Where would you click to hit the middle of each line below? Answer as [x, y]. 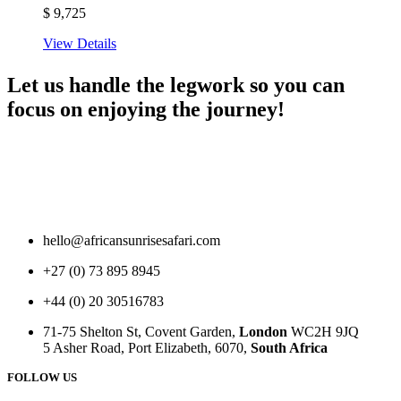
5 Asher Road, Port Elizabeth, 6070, [147, 348]
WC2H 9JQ [323, 332]
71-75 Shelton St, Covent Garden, [141, 332]
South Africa [289, 348]
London [263, 332]
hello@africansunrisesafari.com [132, 241]
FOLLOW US [42, 378]
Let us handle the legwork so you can [176, 85]
